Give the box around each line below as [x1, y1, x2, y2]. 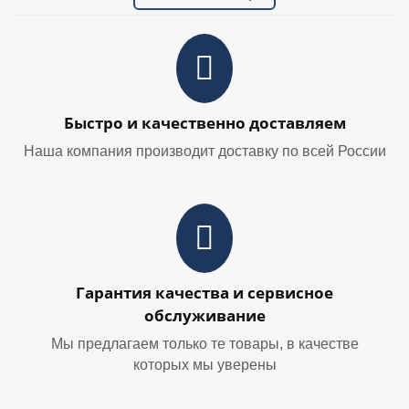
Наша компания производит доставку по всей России [23, 143, 386, 160]
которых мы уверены [132, 357, 277, 373]
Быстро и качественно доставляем [63, 112, 346, 134]
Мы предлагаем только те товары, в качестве [50, 336, 359, 352]
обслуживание [143, 305, 266, 327]
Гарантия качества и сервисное [76, 282, 333, 304]
